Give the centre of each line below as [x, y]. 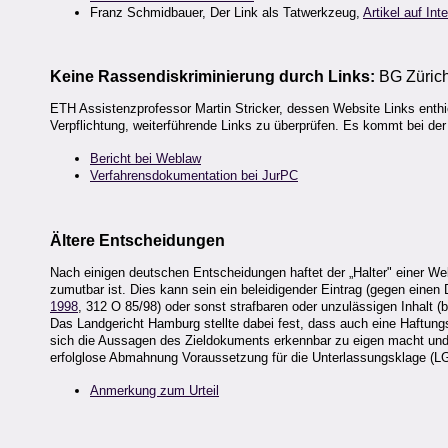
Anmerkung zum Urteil [154, 391]
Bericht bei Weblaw [145, 159]
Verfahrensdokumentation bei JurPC [194, 176]
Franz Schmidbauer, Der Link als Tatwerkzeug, [226, 12]
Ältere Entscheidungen [137, 240]
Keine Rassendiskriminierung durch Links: [214, 77]
